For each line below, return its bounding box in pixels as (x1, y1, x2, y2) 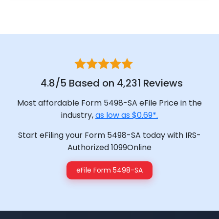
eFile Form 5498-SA (76, 165, 143, 175)
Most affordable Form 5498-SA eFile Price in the (17, 97, 202, 109)
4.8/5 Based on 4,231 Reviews (40, 76, 183, 90)
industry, (61, 109, 95, 121)
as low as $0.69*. (95, 109, 158, 121)
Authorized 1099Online (67, 142, 152, 153)
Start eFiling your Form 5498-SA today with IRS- (18, 130, 201, 141)
